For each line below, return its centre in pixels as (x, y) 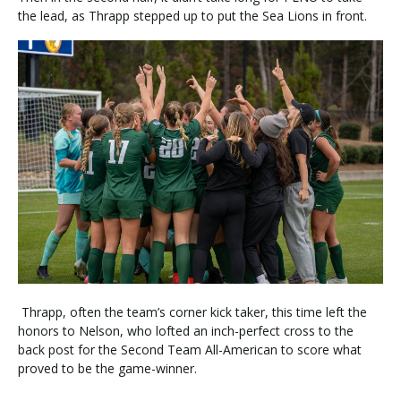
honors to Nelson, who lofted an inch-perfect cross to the (186, 330)
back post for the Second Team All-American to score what (190, 349)
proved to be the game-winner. (107, 368)
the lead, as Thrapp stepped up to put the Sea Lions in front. (192, 15)
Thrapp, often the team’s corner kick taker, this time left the (192, 311)
